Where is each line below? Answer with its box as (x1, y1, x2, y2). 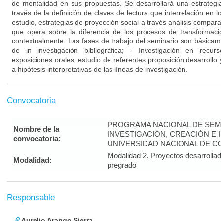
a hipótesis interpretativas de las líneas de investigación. (12, 65, 187, 73)
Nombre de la (13, 125, 59, 133)
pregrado (108, 161, 136, 169)
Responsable (7, 193, 55, 202)
